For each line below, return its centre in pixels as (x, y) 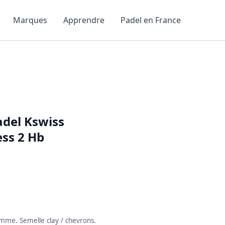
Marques (30, 20)
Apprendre (84, 20)
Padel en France (151, 20)
